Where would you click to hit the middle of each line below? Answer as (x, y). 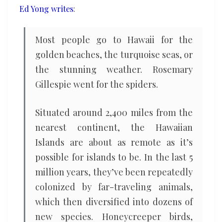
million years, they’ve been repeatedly (114, 172)
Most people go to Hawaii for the (114, 40)
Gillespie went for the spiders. (97, 84)
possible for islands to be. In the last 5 (114, 157)
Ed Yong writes (46, 9)
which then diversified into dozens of (114, 202)
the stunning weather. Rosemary (114, 69)
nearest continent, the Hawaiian (114, 127)
